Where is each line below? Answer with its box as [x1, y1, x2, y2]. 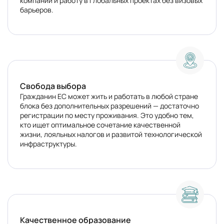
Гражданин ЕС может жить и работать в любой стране [20, 91, 198, 101]
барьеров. [20, 5, 53, 14]
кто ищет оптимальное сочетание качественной [20, 120, 180, 129]
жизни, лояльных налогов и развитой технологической [20, 129, 202, 139]
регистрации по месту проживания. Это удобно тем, [20, 110, 194, 120]
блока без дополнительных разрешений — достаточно [20, 101, 199, 110]
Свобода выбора [20, 80, 86, 91]
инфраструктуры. [20, 139, 77, 148]
